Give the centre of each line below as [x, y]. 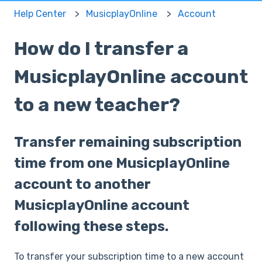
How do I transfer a [101, 48]
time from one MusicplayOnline [122, 163]
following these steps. [91, 227]
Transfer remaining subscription [128, 142]
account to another [82, 185]
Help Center [40, 13]
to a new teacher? [97, 104]
